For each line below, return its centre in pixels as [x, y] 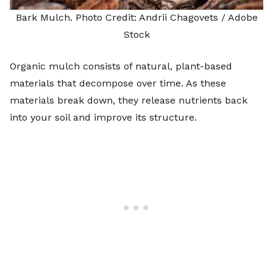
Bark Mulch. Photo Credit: [77, 18]
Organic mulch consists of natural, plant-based [121, 66]
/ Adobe [238, 18]
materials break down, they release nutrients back [129, 101]
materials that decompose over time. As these [118, 83]
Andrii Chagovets [178, 18]
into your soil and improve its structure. [103, 118]
